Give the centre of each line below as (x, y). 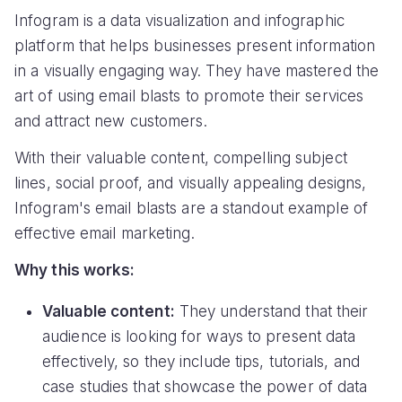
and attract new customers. (111, 121)
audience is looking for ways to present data (199, 337)
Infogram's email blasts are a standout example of (191, 208)
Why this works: (75, 270)
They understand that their (271, 312)
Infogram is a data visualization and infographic (179, 20)
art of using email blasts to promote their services (189, 96)
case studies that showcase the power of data (205, 387)
